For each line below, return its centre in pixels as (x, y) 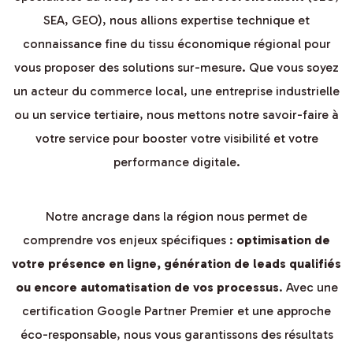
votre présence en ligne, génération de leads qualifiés (176, 263)
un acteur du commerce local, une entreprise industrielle (176, 91)
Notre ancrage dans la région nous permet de (176, 216)
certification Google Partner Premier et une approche (176, 310)
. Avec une (308, 287)
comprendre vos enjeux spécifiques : (130, 240)
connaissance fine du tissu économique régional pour (176, 43)
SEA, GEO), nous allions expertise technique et (176, 20)
